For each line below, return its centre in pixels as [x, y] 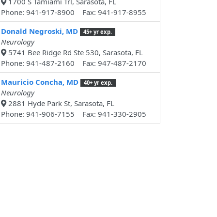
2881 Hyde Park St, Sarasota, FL [60, 103]
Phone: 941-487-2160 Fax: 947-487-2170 [74, 63]
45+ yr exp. [97, 32]
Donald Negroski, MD [39, 31]
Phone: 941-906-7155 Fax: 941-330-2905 [74, 114]
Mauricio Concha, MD [40, 82]
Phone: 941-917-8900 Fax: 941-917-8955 [74, 12]
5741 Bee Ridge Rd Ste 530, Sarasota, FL [75, 53]
